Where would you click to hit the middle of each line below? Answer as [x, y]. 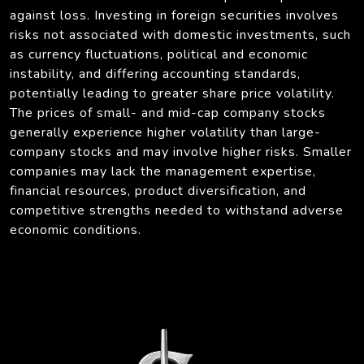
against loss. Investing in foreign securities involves [174, 15]
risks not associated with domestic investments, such [180, 35]
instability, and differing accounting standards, [155, 74]
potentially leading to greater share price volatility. [172, 93]
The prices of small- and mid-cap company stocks [168, 113]
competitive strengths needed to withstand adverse [177, 210]
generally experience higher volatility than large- [165, 132]
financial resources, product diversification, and [158, 191]
